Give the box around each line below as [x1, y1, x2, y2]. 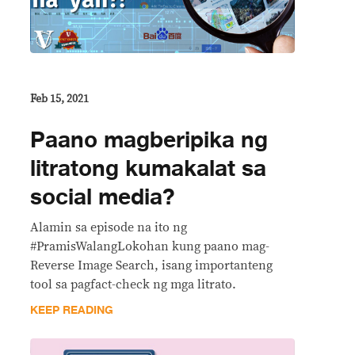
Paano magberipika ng [30, 121, 268, 158]
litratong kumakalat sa [30, 150, 266, 187]
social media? [30, 178, 175, 216]
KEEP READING [30, 300, 113, 319]
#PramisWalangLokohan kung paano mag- [30, 239, 269, 253]
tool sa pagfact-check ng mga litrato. [30, 277, 236, 291]
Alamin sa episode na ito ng [30, 220, 187, 234]
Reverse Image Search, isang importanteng [30, 258, 273, 272]
